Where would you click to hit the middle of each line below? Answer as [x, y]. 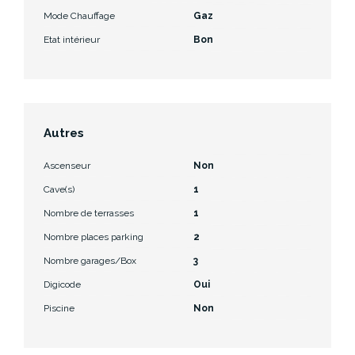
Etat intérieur [72, 39]
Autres [64, 133]
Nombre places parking [94, 237]
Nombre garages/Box [90, 260]
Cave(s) [59, 189]
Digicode [62, 284]
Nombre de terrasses [89, 213]
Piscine [59, 308]
